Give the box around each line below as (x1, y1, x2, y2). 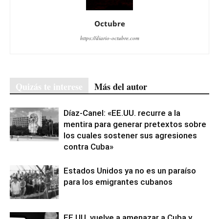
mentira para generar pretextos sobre (64, 119, 206, 130)
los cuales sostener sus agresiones (64, 131, 197, 141)
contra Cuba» (64, 142, 113, 152)
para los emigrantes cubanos (64, 177, 173, 187)
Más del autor (94, 80, 147, 93)
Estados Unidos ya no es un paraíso (64, 166, 196, 176)
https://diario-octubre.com (80, 34, 139, 42)
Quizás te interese (16, 80, 83, 93)
